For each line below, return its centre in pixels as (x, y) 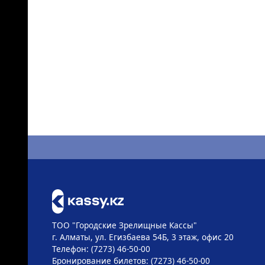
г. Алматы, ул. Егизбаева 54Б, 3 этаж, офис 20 (143, 237)
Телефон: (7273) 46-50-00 (101, 248)
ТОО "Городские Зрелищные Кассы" (124, 225)
